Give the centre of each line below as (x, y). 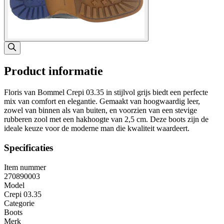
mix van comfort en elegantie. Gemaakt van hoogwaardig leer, (102, 101)
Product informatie (53, 71)
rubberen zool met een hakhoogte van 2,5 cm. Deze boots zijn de (106, 119)
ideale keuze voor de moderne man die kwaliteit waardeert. (97, 128)
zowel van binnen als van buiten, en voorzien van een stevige (100, 110)
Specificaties (28, 147)
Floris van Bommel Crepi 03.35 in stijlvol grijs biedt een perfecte (106, 92)
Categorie (19, 203)
